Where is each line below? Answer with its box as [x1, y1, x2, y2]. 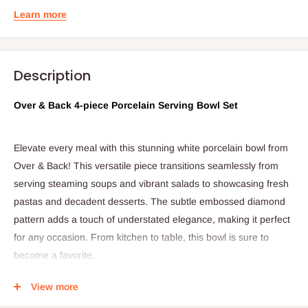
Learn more [14, 8, 67, 20]
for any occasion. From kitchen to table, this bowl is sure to [14, 231, 269, 243]
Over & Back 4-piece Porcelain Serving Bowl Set [14, 99, 238, 111]
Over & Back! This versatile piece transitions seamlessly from [14, 159, 278, 171]
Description [14, 65, 91, 85]
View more [31, 280, 78, 292]
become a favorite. [14, 249, 95, 261]
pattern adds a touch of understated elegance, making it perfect [14, 213, 290, 225]
